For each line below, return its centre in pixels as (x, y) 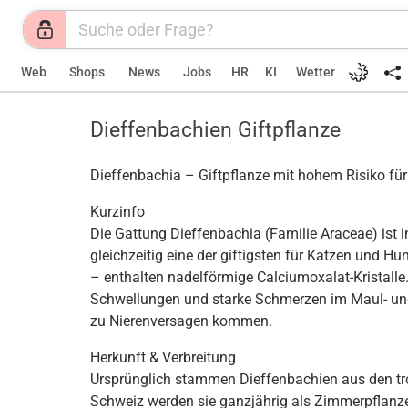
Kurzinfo (117, 212)
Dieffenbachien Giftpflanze (215, 129)
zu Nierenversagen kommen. (181, 321)
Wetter (316, 72)
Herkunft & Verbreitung (163, 357)
